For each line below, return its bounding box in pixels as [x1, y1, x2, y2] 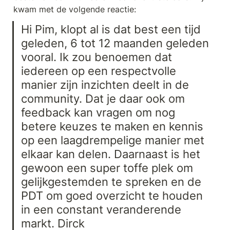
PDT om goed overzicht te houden [21, 188, 203, 203]
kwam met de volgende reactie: [13, 4, 136, 15]
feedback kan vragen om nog [21, 105, 176, 120]
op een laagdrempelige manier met [21, 133, 205, 147]
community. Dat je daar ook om [21, 91, 185, 106]
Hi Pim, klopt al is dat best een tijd [21, 22, 201, 36]
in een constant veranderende [21, 202, 182, 217]
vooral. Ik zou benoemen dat [21, 50, 172, 64]
